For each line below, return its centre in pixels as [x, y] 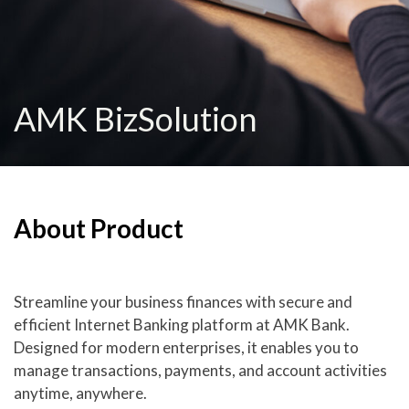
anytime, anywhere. [80, 393]
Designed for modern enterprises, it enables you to [186, 347]
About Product [99, 228]
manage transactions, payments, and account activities [200, 370]
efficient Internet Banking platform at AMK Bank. [182, 325]
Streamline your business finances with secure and [183, 302]
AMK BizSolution [136, 119]
